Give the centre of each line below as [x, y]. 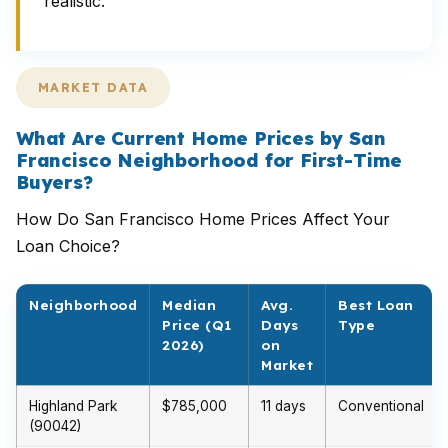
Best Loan [376, 304]
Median [189, 304]
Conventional [381, 406]
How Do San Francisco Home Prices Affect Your [203, 219]
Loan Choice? [68, 246]
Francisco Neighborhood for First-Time [209, 160]
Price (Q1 [197, 324]
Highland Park [73, 406]
